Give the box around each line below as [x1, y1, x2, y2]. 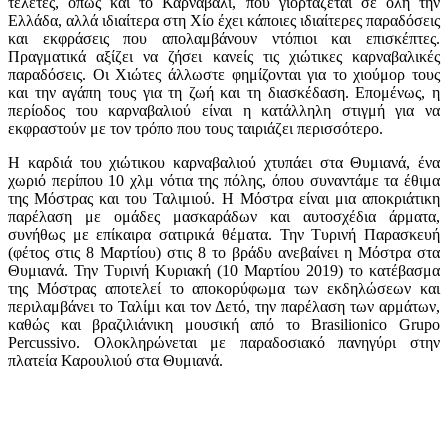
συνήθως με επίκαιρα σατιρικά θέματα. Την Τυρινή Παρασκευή [8, 225, 440, 243]
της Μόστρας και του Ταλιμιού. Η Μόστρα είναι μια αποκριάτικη [8, 189, 440, 207]
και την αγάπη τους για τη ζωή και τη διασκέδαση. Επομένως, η [8, 83, 440, 101]
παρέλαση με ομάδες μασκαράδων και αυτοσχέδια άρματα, [8, 207, 440, 225]
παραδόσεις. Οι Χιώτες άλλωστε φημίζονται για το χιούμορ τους [8, 65, 440, 83]
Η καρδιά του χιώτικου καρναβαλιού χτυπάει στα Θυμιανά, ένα [8, 153, 440, 171]
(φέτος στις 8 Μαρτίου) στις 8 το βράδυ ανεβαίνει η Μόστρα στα [8, 243, 440, 261]
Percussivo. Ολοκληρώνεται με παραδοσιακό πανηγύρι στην [8, 333, 440, 351]
